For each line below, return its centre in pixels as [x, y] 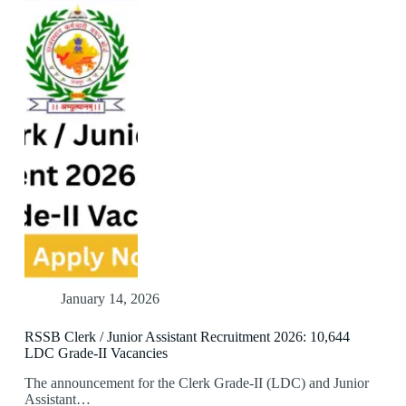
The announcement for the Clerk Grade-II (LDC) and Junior [196, 383]
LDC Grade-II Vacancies [96, 353]
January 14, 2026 [110, 299]
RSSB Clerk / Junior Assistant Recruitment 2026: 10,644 [187, 337]
